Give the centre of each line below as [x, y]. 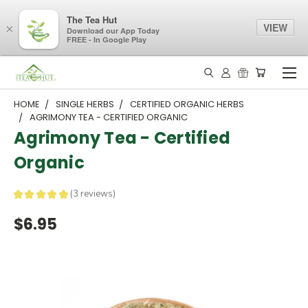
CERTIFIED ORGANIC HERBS [187, 104]
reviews [95, 194]
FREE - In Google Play [107, 40]
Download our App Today [113, 31]
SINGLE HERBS [85, 104]
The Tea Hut [92, 20]
